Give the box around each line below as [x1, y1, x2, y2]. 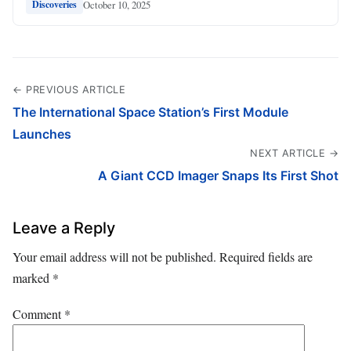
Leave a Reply [13, 219, 115, 238]
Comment [13, 306, 64, 323]
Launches [13, 126, 71, 143]
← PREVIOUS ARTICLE [13, 84, 125, 96]
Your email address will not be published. [13, 248, 216, 266]
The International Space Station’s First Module [13, 104, 288, 121]
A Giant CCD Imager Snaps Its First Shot [98, 168, 338, 184]
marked [13, 270, 52, 287]
